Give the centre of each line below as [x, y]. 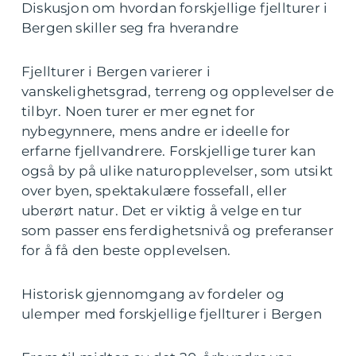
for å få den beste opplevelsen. [126, 250]
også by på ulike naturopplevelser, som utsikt [178, 171]
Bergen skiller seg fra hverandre [130, 28]
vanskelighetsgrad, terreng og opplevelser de [178, 91]
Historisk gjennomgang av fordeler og [153, 294]
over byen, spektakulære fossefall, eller [155, 191]
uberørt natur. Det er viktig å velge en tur [162, 211]
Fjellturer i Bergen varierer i [116, 72]
